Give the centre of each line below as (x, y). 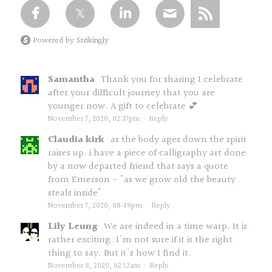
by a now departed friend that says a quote (138, 167)
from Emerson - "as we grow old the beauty (142, 180)
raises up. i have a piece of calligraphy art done (147, 153)
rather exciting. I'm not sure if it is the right (140, 240)
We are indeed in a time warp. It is (175, 227)
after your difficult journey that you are (131, 93)
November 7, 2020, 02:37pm (94, 119)
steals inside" (75, 193)
